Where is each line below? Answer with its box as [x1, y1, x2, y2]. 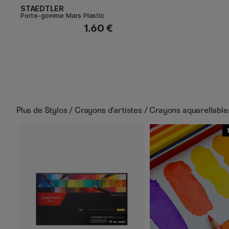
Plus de [16, 105, 44, 115]
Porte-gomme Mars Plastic [20, 11, 105, 19]
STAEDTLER [20, 4, 64, 13]
